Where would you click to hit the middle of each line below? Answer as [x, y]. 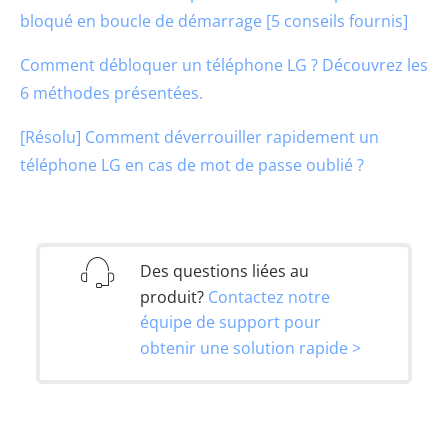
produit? [174, 296]
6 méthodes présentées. [111, 92]
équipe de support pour [230, 322]
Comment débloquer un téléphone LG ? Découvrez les [224, 64]
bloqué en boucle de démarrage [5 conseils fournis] [214, 20]
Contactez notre [269, 296]
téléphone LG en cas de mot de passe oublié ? [192, 164]
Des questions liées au [224, 270]
